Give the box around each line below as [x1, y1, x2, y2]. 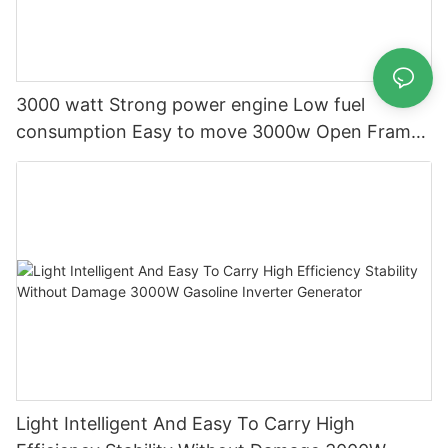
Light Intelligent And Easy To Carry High [16, 412, 355, 434]
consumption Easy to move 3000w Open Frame [16, 120, 421, 142]
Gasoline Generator [16, 147, 179, 169]
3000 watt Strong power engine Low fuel [16, 93, 365, 115]
